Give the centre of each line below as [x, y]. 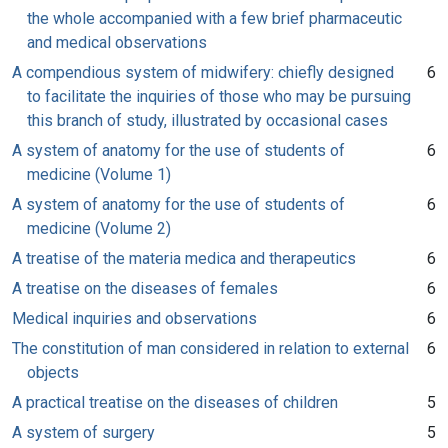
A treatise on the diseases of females [145, 288]
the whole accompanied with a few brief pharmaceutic [214, 18]
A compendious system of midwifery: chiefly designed [203, 72]
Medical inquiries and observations [134, 318]
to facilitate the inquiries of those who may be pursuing [219, 96]
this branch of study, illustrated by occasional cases [207, 120]
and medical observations [117, 42]
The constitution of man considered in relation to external [210, 348]
